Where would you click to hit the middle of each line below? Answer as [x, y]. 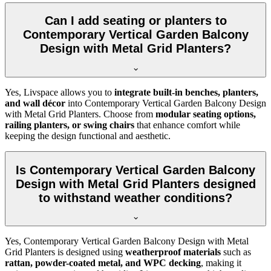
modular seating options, [206, 114]
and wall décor [35, 103]
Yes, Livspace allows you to [60, 93]
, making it [221, 263]
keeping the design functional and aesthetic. [88, 136]
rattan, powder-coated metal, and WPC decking [103, 263]
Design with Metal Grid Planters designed [135, 184]
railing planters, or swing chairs [70, 125]
